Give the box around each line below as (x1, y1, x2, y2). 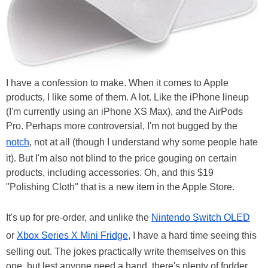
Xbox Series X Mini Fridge (17, 230, 128, 241)
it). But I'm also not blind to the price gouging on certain (6, 153, 237, 164)
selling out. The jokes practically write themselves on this (6, 246, 246, 257)
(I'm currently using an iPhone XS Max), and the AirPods (6, 106, 243, 117)
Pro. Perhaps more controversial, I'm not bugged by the (6, 121, 237, 132)
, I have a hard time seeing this (128, 230, 257, 241)
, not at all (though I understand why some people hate (29, 137, 258, 148)
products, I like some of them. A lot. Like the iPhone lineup (6, 92, 249, 103)
